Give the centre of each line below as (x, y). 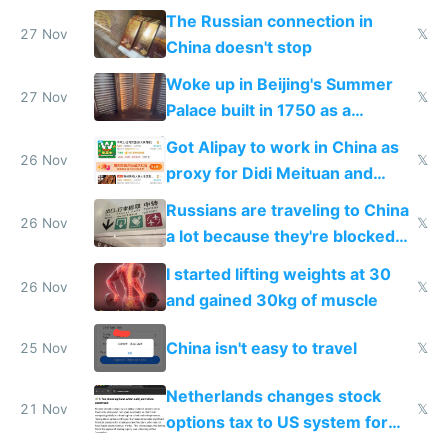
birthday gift (213, 136)
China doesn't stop (238, 46)
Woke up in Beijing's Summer (279, 84)
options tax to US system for (276, 421)
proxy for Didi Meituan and (269, 173)
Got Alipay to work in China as (282, 147)
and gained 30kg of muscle (271, 299)
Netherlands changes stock (273, 395)
